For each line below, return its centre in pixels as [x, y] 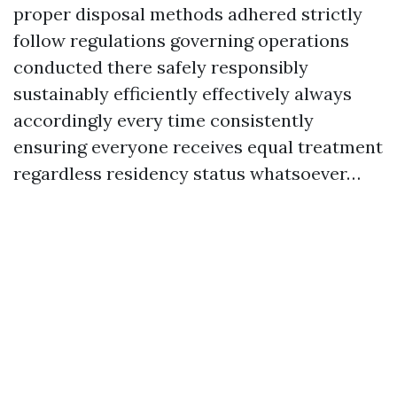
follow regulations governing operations [181, 41]
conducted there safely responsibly [161, 67]
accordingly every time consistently [163, 121]
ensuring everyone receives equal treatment [198, 147]
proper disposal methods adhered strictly [188, 14]
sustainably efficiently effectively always [183, 94]
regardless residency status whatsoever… [187, 174]
